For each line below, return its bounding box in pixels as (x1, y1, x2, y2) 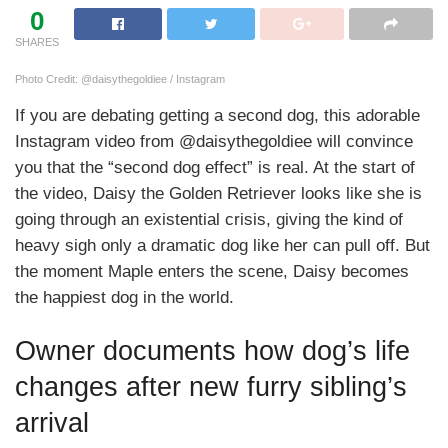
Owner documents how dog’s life (15, 335, 410, 367)
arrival (15, 407, 89, 439)
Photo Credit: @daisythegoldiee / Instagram (15, 72, 225, 85)
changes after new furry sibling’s (15, 371, 407, 403)
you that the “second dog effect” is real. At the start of (15, 157, 415, 177)
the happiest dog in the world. (15, 287, 234, 307)
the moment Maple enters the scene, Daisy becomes (15, 261, 409, 281)
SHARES (15, 35, 59, 48)
